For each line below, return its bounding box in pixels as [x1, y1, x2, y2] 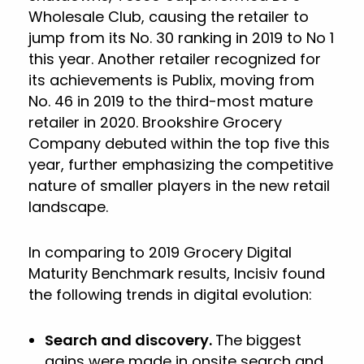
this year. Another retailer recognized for [28, 49, 321, 69]
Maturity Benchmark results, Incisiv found [28, 263, 325, 284]
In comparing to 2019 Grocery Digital [28, 242, 292, 262]
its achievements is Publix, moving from [28, 70, 314, 90]
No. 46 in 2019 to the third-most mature [28, 91, 313, 111]
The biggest [215, 330, 301, 350]
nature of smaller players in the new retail [28, 175, 330, 196]
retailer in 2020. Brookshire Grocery [28, 112, 282, 132]
